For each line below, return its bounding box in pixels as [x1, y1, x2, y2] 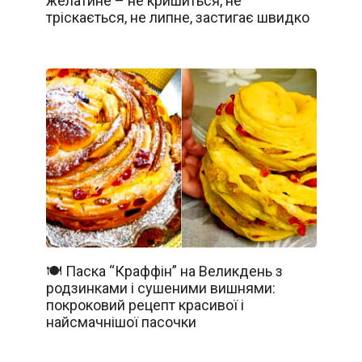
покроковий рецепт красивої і [45, 297, 244, 314]
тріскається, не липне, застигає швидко [45, 8, 309, 26]
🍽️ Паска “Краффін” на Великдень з [45, 263, 283, 280]
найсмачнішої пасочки [45, 314, 196, 331]
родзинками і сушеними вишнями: [45, 280, 276, 297]
